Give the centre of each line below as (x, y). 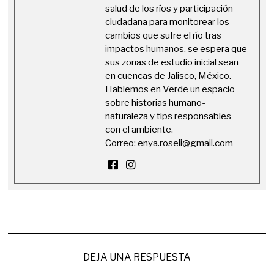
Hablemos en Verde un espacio (170, 90)
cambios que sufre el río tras (164, 36)
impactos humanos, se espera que (176, 49)
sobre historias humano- (156, 103)
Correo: (122, 143)
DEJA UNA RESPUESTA (137, 257)
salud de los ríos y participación (169, 9)
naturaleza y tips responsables (168, 117)
